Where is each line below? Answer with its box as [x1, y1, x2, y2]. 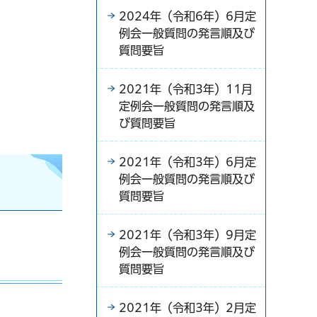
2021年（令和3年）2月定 [119, 301, 256, 313]
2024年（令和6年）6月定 [119, 10, 256, 22]
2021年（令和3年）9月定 [119, 229, 256, 241]
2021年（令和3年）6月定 [119, 156, 256, 168]
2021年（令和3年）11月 [119, 83, 253, 95]
